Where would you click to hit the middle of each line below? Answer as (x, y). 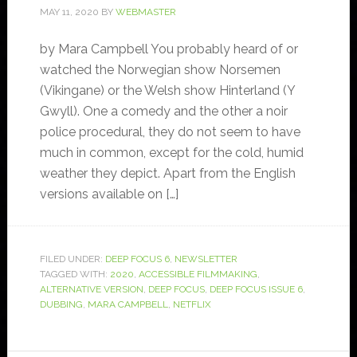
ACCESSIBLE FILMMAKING (198, 275)
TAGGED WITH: (75, 275)
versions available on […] (109, 194)
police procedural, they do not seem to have (170, 132)
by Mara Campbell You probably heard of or (169, 49)
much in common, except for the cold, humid (171, 153)
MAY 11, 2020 (69, 12)
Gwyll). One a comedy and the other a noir (163, 112)
